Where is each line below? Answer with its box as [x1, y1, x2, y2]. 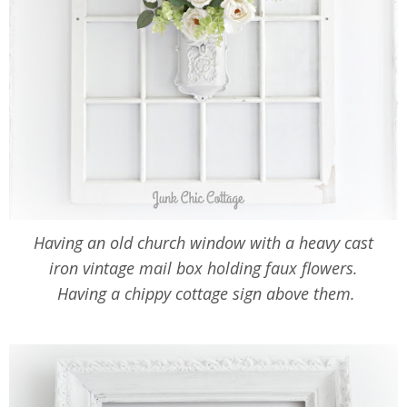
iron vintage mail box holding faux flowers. [49, 256, 358, 279]
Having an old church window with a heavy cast [34, 231, 373, 253]
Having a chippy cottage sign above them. [52, 282, 355, 304]
